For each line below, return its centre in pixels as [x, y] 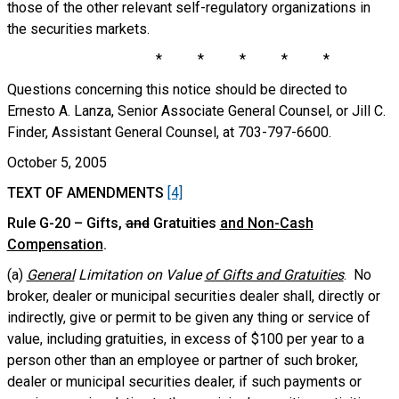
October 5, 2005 [57, 163]
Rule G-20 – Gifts [62, 223]
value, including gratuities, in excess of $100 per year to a [185, 339]
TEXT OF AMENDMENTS [85, 193]
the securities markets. [78, 29]
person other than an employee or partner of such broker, [182, 360]
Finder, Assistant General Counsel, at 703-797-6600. [169, 132]
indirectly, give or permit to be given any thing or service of [188, 318]
